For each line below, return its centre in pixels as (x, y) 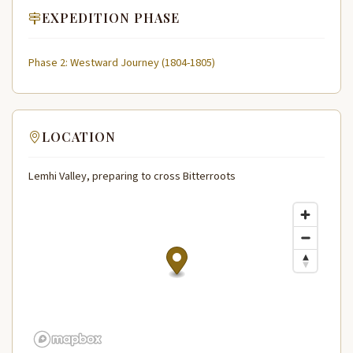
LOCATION (79, 137)
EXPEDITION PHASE (111, 18)
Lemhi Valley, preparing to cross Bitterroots (132, 176)
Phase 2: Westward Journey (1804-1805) (122, 62)
